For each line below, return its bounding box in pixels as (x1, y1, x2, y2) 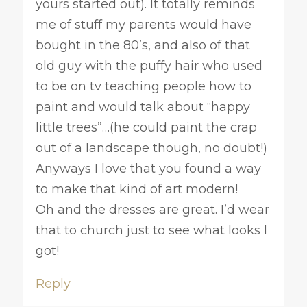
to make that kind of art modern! (35, 181, 238, 197)
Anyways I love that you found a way (35, 160, 261, 176)
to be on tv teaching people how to (35, 78, 251, 94)
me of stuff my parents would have (35, 16, 251, 32)
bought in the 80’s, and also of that (35, 37, 250, 53)
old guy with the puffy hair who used (35, 58, 262, 73)
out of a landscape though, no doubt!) (35, 140, 267, 156)
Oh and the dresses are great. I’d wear (35, 201, 269, 217)
